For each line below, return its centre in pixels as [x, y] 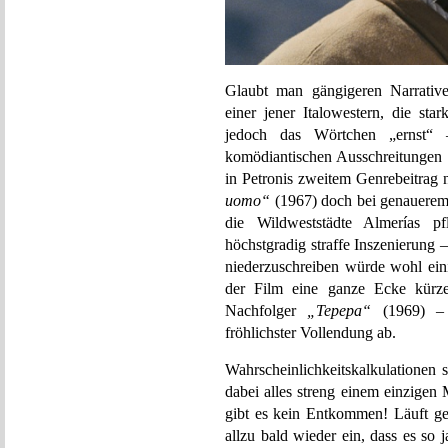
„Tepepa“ [339, 310]
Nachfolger [266, 310]
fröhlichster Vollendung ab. [310, 332]
